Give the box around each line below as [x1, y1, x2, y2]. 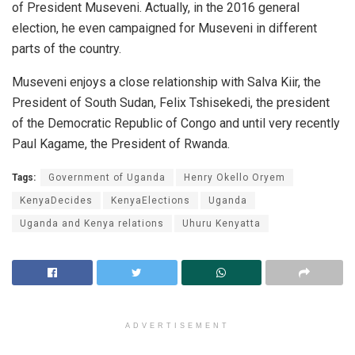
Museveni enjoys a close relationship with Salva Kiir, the [12, 74, 321, 90]
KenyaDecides [20, 194, 93, 206]
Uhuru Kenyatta [182, 217, 261, 229]
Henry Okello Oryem [184, 171, 285, 183]
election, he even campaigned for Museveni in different [12, 20, 317, 36]
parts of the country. [12, 40, 121, 56]
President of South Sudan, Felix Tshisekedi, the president [12, 94, 330, 110]
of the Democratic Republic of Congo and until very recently [12, 115, 340, 131]
